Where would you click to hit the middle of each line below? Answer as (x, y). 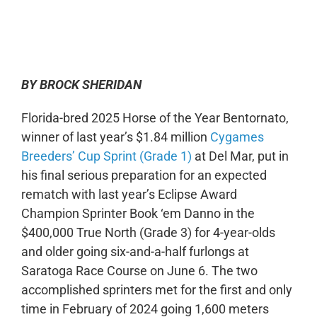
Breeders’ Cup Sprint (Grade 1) (106, 156)
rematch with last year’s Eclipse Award (129, 194)
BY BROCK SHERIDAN (81, 84)
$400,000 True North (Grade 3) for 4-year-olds (148, 232)
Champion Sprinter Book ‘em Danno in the (138, 213)
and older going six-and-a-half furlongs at (135, 251)
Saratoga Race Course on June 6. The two (139, 270)
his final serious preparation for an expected (144, 175)
